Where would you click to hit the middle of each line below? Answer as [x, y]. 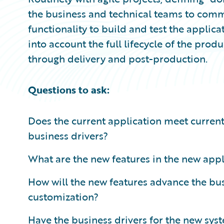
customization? [63, 196]
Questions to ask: [69, 89]
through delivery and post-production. [118, 58]
